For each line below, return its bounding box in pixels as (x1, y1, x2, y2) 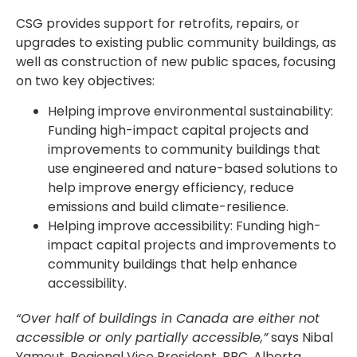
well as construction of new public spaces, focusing (16, 52, 335, 71)
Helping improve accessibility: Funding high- (48, 216, 321, 235)
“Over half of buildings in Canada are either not (16, 308, 320, 328)
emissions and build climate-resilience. (48, 197, 288, 216)
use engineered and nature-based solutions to (48, 159, 338, 178)
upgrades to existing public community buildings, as (16, 33, 336, 52)
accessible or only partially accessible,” (16, 328, 268, 347)
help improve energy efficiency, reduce (48, 178, 294, 197)
